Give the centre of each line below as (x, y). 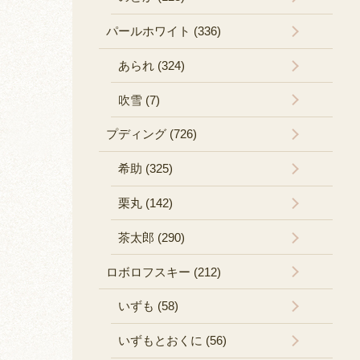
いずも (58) (148, 306)
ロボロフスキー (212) (163, 272)
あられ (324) (151, 65)
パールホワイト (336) (163, 31)
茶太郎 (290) (151, 237)
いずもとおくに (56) (172, 341)
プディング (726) (151, 134)
